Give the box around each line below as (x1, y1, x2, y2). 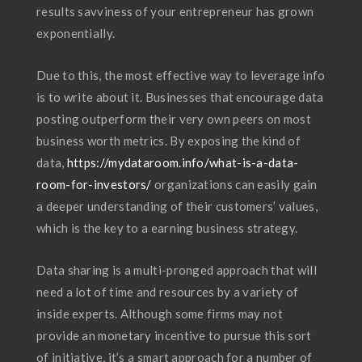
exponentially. (36, 26, 116, 40)
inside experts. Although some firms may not (36, 306, 283, 321)
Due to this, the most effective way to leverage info (36, 68, 326, 82)
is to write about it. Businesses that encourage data (36, 90, 324, 104)
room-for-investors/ (36, 177, 152, 192)
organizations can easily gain (151, 177, 318, 192)
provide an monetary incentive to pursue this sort (36, 328, 312, 343)
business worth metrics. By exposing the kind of (36, 133, 301, 148)
